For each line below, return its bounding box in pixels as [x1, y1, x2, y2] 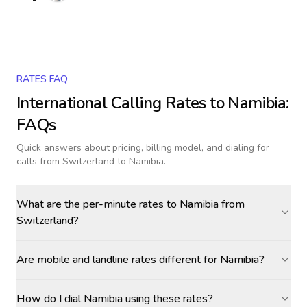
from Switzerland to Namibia [40, 155, 164, 168]
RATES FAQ [16, 73, 68, 86]
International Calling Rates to [16, 92, 228, 114]
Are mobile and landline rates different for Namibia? [16, 252, 265, 267]
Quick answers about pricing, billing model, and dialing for [16, 141, 269, 154]
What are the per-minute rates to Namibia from [16, 197, 245, 212]
